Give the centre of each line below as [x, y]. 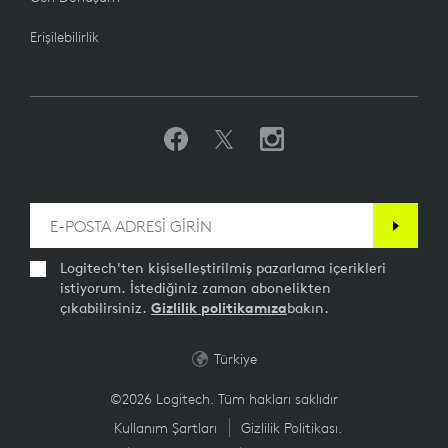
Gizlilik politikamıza [219, 308]
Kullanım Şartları [165, 428]
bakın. [308, 308]
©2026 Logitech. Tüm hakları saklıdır [224, 399]
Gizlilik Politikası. [291, 428]
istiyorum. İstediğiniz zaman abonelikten [195, 288]
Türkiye [235, 359]
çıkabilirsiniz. [105, 308]
